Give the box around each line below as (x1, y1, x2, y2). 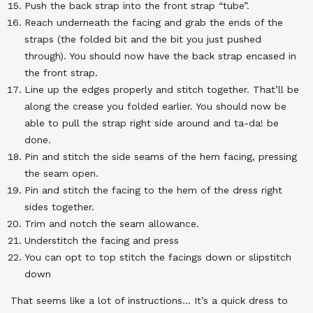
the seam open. (24, 168, 102, 179)
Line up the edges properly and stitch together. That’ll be (24, 84, 299, 95)
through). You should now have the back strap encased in (24, 50, 296, 61)
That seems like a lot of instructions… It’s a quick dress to (10, 295, 288, 306)
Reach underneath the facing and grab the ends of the (24, 17, 283, 28)
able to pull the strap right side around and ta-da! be (24, 117, 279, 129)
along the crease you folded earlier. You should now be (24, 101, 286, 112)
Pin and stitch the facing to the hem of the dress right (24, 184, 282, 196)
